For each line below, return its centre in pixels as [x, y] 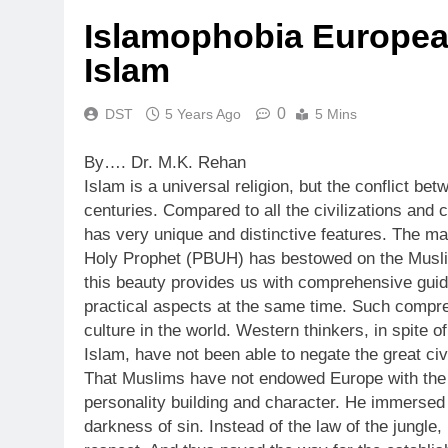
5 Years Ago [203, 113]
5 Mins [336, 113]
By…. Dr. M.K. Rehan [165, 163]
